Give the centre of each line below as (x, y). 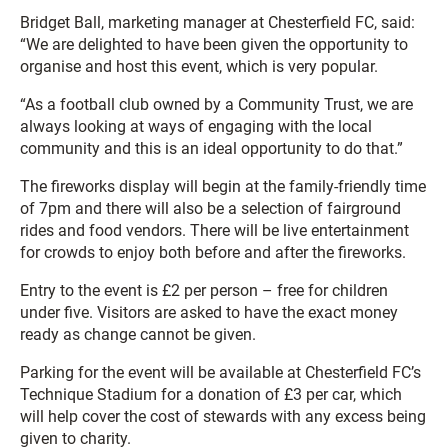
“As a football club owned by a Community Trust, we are (216, 104)
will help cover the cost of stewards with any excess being (223, 416)
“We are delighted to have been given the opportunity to (214, 44)
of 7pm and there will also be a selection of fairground (210, 208)
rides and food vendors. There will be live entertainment (214, 230)
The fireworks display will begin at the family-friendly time (223, 186)
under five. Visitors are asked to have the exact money (209, 312)
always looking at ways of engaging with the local (196, 126)
